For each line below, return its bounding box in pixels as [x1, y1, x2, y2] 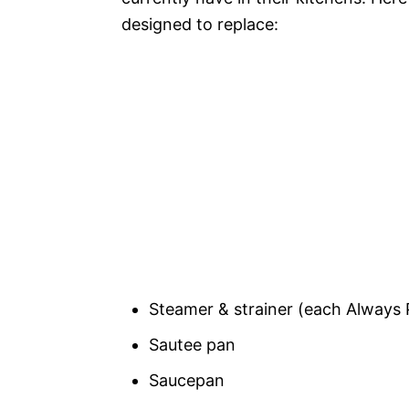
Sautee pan [149, 334, 236, 354]
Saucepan [149, 370, 225, 390]
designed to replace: [121, 14, 278, 34]
